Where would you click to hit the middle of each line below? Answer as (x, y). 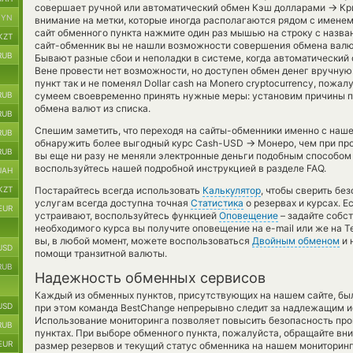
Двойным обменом (296, 241)
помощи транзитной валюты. (101, 253)
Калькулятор (232, 190)
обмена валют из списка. (93, 108)
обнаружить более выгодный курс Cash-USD (140, 143)
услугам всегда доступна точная (113, 203)
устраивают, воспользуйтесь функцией (127, 216)
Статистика (217, 203)
